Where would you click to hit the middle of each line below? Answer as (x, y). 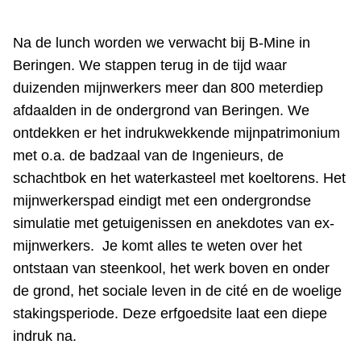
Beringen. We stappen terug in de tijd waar (150, 66)
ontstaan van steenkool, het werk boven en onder (171, 269)
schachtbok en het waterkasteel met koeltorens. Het (179, 178)
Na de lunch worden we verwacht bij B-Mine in (162, 43)
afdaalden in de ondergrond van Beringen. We (161, 111)
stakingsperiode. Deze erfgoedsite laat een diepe (170, 314)
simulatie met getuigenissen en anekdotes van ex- (174, 224)
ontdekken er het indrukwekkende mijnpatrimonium (176, 133)
